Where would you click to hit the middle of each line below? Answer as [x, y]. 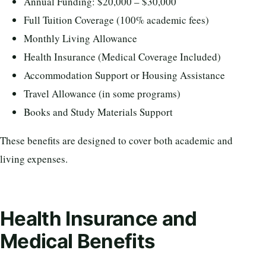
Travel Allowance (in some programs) [102, 93]
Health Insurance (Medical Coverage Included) [122, 56]
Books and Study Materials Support [98, 112]
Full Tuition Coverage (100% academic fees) [116, 20]
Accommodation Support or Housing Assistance [124, 75]
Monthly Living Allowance [80, 38]
